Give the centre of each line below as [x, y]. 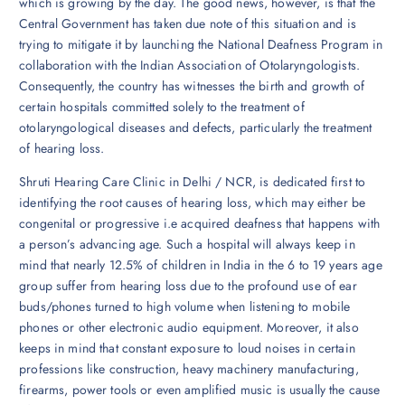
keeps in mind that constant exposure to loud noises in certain [187, 348]
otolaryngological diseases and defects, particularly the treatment [196, 127]
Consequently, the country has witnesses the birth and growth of [192, 85]
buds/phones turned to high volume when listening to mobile [185, 306]
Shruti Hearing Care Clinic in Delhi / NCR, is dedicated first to [193, 181]
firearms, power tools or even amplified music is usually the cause [200, 389]
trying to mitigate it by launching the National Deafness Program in [201, 44]
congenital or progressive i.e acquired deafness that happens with [200, 223]
